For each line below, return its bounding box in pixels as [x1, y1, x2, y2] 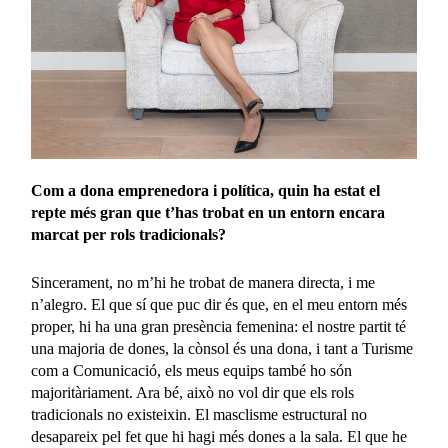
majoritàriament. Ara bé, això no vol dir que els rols [31, 384, 355, 402]
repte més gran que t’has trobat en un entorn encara [31, 204, 386, 222]
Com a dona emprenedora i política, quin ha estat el [31, 182, 381, 200]
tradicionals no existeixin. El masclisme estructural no [31, 406, 368, 424]
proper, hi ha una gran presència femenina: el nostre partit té [31, 318, 407, 336]
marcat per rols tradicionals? [31, 226, 227, 244]
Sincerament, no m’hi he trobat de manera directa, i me [31, 274, 376, 292]
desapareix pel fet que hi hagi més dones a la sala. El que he [31, 428, 408, 446]
